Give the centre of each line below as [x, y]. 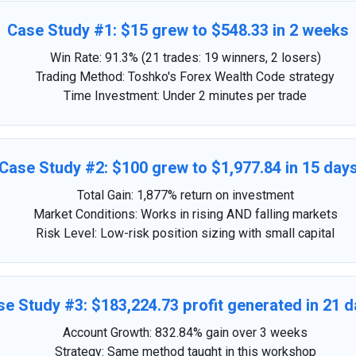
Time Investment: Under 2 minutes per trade [185, 95]
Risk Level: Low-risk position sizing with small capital [185, 233]
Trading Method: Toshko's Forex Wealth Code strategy [185, 76]
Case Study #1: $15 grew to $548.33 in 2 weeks [178, 30]
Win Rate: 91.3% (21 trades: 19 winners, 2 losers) [185, 57]
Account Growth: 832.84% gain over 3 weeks [185, 332]
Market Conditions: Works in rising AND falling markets [185, 214]
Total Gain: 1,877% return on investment [185, 195]
